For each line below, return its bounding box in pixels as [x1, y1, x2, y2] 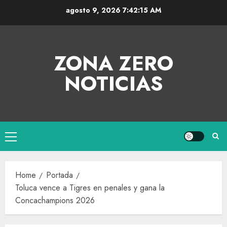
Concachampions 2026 [15, 195, 95, 206]
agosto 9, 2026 [65, 5, 123, 15]
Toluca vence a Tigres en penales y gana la [15, 182, 165, 194]
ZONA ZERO [54, 49, 173, 78]
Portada [46, 169, 73, 181]
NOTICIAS [64, 69, 163, 98]
